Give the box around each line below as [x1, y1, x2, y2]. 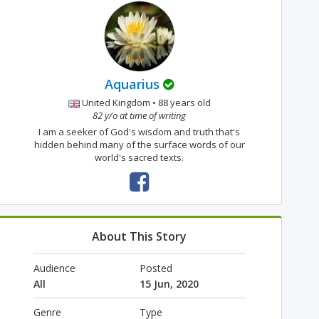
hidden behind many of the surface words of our [33, 138, 245, 151]
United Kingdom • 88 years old [79, 96, 211, 109]
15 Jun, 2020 [139, 277, 199, 291]
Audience [33, 261, 75, 275]
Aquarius [105, 75, 160, 93]
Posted [139, 261, 172, 275]
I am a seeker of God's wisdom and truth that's [38, 125, 241, 138]
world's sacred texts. [95, 151, 184, 164]
